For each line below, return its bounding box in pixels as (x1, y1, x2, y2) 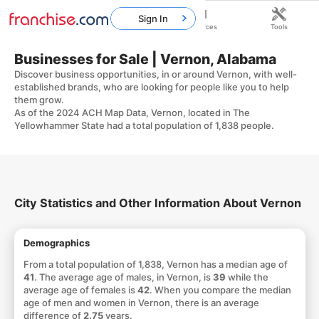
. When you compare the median (149, 283, 291, 296)
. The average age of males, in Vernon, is (33, 271, 213, 283)
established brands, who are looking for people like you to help (14, 80, 289, 93)
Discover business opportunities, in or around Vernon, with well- (14, 68, 297, 80)
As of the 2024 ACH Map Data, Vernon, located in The (14, 106, 250, 118)
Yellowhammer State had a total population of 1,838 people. (14, 119, 274, 131)
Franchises (102, 23, 137, 31)
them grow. (14, 93, 64, 105)
